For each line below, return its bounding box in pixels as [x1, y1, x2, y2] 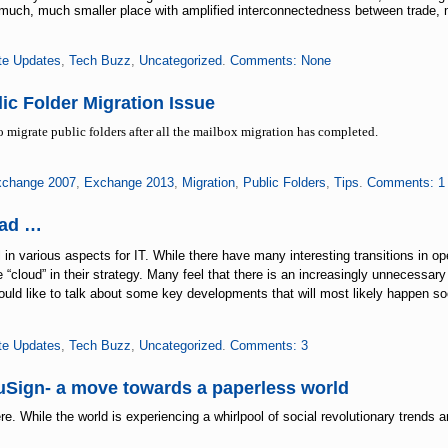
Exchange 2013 [83, 175, 174, 190]
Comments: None [229, 53, 331, 68]
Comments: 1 [366, 175, 445, 190]
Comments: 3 [229, 338, 308, 353]
